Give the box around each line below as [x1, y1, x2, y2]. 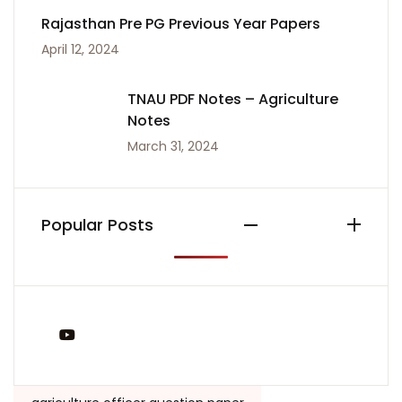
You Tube [82, 324, 147, 345]
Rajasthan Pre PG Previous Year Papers [41, 13, 320, 34]
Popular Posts [41, 214, 153, 236]
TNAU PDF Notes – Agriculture [127, 89, 338, 109]
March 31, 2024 [127, 137, 219, 155]
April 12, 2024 [41, 40, 119, 58]
